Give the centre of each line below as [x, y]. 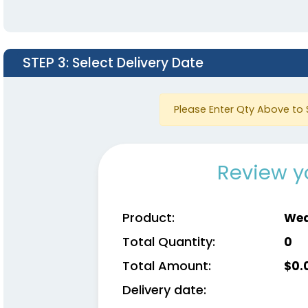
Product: [148, 217]
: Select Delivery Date [135, 63]
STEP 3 [44, 63]
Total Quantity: [169, 241]
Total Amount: [167, 265]
